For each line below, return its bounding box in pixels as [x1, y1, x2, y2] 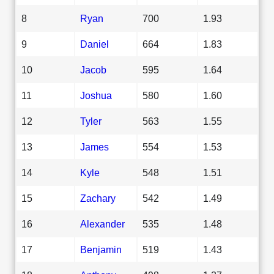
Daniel [80, 38, 109, 50]
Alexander [80, 218, 125, 229]
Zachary [80, 192, 116, 204]
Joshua [80, 89, 112, 101]
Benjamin [80, 243, 122, 255]
